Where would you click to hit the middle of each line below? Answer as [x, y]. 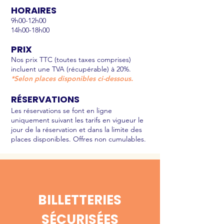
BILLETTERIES [80, 200]
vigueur [124, 120]
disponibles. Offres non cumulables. [89, 139]
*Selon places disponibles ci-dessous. [72, 78]
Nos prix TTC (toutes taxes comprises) [71, 59]
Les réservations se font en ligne [61, 110]
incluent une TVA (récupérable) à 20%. [71, 69]
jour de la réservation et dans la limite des [76, 129]
